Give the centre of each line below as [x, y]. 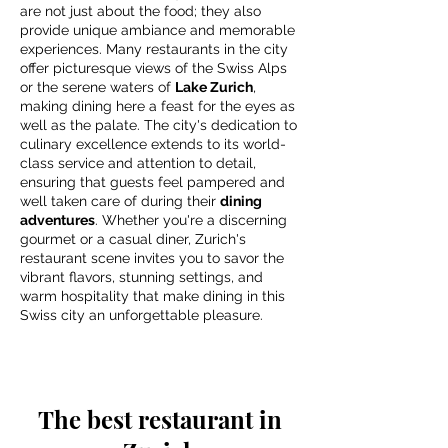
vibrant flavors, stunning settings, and [141, 277]
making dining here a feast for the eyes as [157, 106]
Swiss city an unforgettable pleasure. [141, 315]
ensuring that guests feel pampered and [152, 182]
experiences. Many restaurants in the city [154, 49]
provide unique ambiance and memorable [157, 30]
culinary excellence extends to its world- [153, 144]
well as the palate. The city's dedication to [158, 125]
